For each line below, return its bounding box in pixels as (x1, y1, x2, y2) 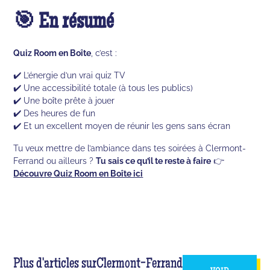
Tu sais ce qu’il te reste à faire (96, 155, 212, 166)
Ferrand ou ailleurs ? (13, 155, 96, 166)
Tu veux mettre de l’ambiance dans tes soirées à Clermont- (13, 142, 246, 153)
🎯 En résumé (13, 12, 115, 34)
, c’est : (91, 47, 118, 58)
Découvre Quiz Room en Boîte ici (13, 168, 143, 178)
